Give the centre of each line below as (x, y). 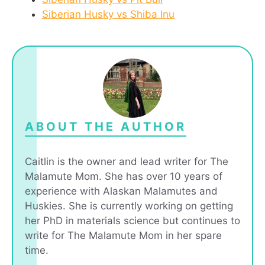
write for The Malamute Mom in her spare (123, 236)
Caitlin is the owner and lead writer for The (127, 162)
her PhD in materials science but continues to (132, 221)
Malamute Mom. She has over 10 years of (124, 177)
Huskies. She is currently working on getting (129, 206)
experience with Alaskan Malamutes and (121, 191)
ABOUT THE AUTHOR (106, 127)
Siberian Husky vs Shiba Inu (108, 14)
